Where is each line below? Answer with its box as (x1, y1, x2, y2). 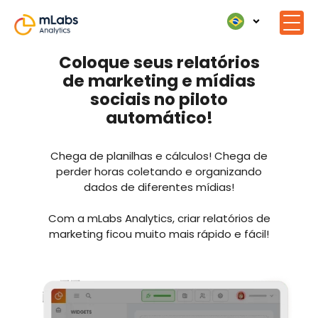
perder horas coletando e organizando (56, 164, 262, 180)
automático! (105, 106, 213, 130)
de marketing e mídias (62, 70, 256, 93)
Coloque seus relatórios (58, 51, 260, 75)
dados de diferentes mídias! (84, 180, 234, 195)
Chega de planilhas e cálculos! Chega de (50, 148, 268, 164)
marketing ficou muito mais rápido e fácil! (49, 226, 269, 242)
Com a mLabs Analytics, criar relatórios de (48, 211, 270, 226)
